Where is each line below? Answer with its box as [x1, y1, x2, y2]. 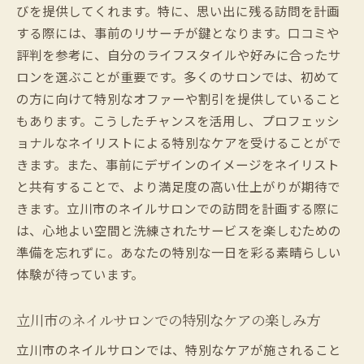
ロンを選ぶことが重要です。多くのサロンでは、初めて [16, 67, 340, 85]
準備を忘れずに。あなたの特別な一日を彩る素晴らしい [16, 242, 341, 261]
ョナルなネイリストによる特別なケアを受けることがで [16, 132, 341, 151]
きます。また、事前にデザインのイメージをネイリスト [16, 154, 340, 173]
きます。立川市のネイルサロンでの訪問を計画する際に [16, 198, 340, 217]
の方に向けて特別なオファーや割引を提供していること [16, 89, 341, 107]
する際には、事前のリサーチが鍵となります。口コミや [16, 23, 340, 41]
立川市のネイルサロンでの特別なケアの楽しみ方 [16, 310, 320, 329]
